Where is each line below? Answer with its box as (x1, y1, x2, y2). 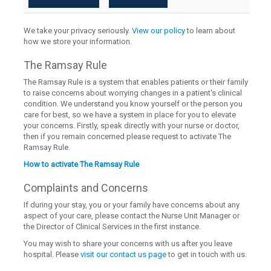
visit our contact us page (80, 250, 167, 259)
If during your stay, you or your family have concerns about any (24, 200, 240, 209)
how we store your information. (24, 37, 132, 46)
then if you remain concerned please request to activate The (24, 132, 232, 141)
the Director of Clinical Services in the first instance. (24, 222, 201, 231)
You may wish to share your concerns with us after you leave (24, 239, 233, 248)
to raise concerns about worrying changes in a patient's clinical (24, 88, 243, 97)
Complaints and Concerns (24, 181, 149, 194)
